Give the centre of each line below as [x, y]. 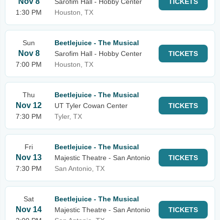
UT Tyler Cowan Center [91, 106]
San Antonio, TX [80, 168]
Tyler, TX [68, 116]
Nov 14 [29, 209]
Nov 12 [29, 105]
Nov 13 [29, 157]
